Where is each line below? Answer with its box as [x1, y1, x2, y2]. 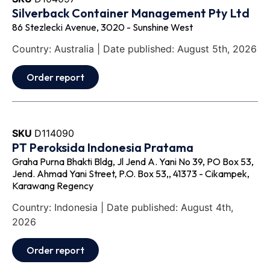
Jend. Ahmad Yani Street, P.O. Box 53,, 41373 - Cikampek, [12, 167, 250, 180]
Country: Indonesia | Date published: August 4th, [12, 201, 233, 214]
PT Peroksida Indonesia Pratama [12, 139, 193, 155]
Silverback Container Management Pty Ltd [12, 5, 250, 20]
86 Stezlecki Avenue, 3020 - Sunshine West [12, 20, 193, 33]
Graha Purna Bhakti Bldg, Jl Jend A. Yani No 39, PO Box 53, [12, 155, 254, 168]
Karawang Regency [12, 179, 93, 192]
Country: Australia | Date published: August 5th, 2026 [12, 43, 257, 55]
